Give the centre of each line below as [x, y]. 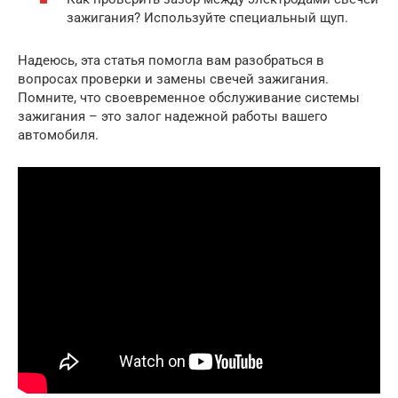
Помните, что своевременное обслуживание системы [189, 97]
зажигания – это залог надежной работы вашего [173, 116]
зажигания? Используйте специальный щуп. [207, 17]
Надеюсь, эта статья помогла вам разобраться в [171, 60]
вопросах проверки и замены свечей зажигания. [173, 79]
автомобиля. [58, 135]
